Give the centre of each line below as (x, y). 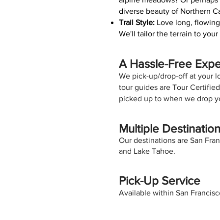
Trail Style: (137, 22)
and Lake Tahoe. (148, 151)
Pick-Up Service (161, 180)
